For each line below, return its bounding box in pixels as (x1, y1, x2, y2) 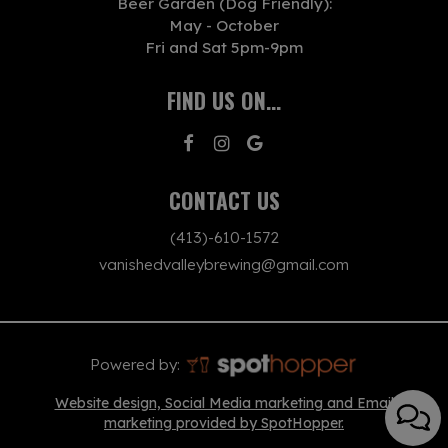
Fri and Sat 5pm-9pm (145, 37, 303, 57)
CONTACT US (168, 183, 280, 216)
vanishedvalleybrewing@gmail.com (99, 254, 349, 274)
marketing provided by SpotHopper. (104, 413, 344, 432)
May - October (169, 15, 279, 35)
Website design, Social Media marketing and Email (54, 393, 394, 412)
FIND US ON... (167, 83, 281, 116)
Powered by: (90, 354, 185, 374)
